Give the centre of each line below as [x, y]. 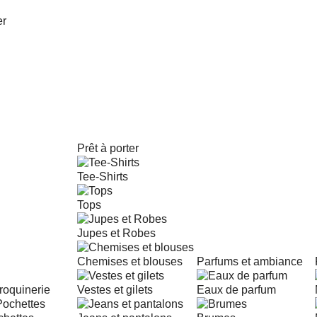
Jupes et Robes [116, 233]
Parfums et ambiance [250, 261]
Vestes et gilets [115, 290]
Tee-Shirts [103, 177]
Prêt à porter [108, 148]
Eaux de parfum [236, 290]
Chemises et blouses [130, 261]
